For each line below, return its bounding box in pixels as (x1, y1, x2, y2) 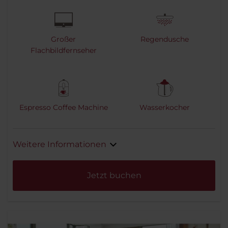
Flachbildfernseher (30, 46, 97, 55)
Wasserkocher (139, 103, 190, 112)
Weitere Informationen (13, 139, 106, 150)
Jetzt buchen (87, 170, 141, 181)
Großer (51, 35, 76, 44)
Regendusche (140, 35, 189, 44)
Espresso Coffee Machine (19, 103, 108, 112)
